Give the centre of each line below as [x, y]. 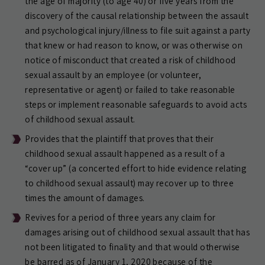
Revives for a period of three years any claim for [120, 217]
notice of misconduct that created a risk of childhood [130, 60]
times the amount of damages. [85, 198]
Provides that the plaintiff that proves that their [119, 138]
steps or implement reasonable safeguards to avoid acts [136, 104]
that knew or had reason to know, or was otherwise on [134, 45]
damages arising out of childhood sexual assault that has [138, 232]
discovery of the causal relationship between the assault [137, 15]
